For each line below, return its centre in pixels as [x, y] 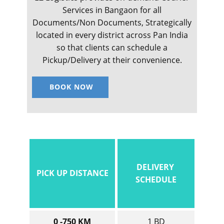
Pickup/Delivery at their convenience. [112, 60]
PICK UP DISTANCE [72, 173]
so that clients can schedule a [112, 48]
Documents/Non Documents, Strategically [112, 23]
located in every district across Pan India [112, 35]
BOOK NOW [70, 87]
